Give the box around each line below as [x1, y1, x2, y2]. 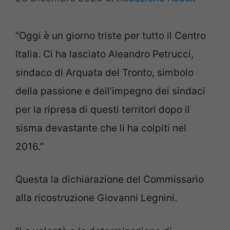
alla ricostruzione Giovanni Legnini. [15, 192, 177, 204]
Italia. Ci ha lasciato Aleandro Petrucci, [15, 48, 194, 60]
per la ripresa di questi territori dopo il [15, 103, 190, 116]
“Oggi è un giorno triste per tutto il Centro [15, 29, 206, 42]
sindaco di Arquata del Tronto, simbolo [15, 66, 194, 79]
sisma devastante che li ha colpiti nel [15, 122, 186, 134]
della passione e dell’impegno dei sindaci [15, 85, 205, 97]
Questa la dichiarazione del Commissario [15, 174, 204, 185]
